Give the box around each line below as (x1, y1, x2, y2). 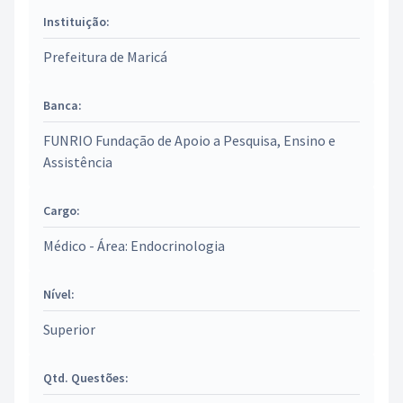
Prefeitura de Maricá (43, 48, 167, 66)
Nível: (43, 286, 75, 302)
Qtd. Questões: (43, 370, 129, 386)
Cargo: (43, 202, 80, 219)
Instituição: (43, 13, 110, 30)
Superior (43, 320, 95, 338)
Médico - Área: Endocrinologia (43, 237, 225, 255)
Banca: (43, 97, 82, 113)
